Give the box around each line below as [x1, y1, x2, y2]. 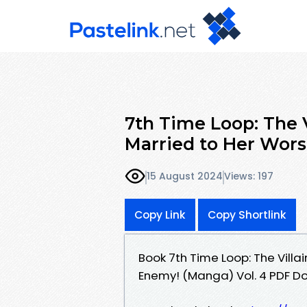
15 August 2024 [147, 169, 223, 184]
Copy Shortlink [208, 207, 286, 222]
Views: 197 [224, 169, 273, 184]
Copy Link [134, 207, 186, 222]
